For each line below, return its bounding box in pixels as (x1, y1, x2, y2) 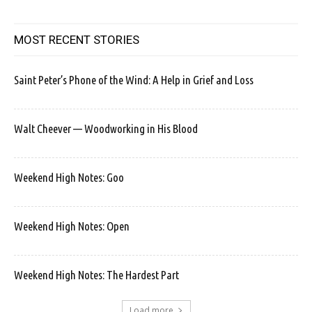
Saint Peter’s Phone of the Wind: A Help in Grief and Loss (14, 73, 253, 87)
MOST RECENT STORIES (14, 33, 139, 47)
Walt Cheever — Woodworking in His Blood (14, 122, 198, 136)
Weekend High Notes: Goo (14, 171, 124, 185)
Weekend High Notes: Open (14, 219, 130, 233)
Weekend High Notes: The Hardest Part (14, 268, 179, 282)
